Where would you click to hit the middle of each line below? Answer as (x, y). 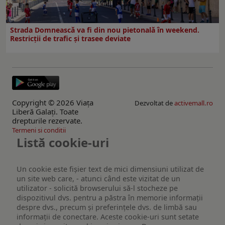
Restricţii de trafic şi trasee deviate (70, 38)
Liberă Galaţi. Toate (45, 111)
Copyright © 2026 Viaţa (53, 102)
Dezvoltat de (154, 103)
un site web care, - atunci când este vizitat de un (99, 179)
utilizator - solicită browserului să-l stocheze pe (97, 188)
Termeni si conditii (39, 130)
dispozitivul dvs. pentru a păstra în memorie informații (110, 198)
